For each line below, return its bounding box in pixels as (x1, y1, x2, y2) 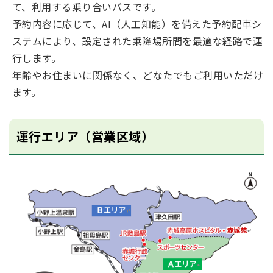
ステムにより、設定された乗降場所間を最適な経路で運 (12, 34, 263, 48)
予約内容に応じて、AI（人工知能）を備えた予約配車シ (12, 16, 262, 31)
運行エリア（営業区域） (16, 127, 154, 145)
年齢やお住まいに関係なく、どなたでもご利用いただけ (12, 68, 263, 82)
